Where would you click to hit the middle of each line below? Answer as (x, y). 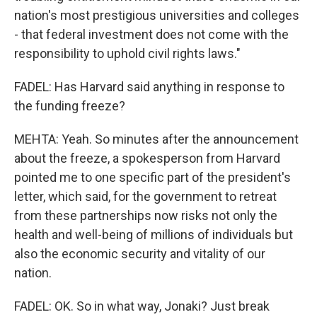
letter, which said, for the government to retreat (145, 196)
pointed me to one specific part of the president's (152, 177)
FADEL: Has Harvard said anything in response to (149, 87)
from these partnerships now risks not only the (146, 215)
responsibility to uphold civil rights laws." (127, 53)
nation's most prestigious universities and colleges (157, 15)
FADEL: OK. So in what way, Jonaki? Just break (142, 306)
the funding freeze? (70, 106)
